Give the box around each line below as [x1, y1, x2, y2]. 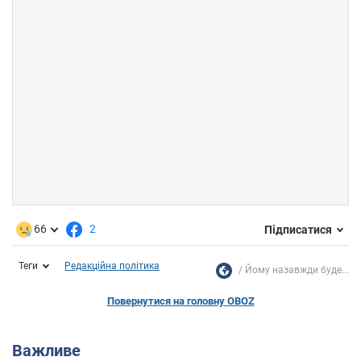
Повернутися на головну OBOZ [106, 295, 255, 308]
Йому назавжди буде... [245, 264, 349, 276]
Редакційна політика [64, 260, 160, 272]
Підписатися [264, 222, 332, 236]
